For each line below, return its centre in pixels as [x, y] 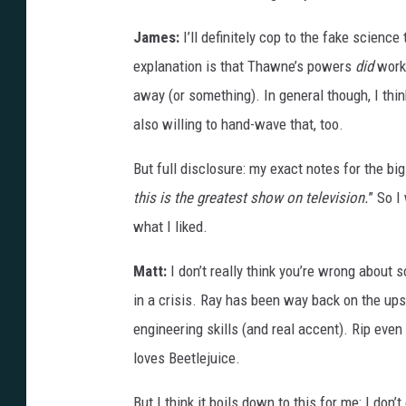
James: [156, 38]
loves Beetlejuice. [187, 358]
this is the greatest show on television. [251, 198]
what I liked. [170, 227]
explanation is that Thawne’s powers [244, 67]
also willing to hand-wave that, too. [238, 125]
